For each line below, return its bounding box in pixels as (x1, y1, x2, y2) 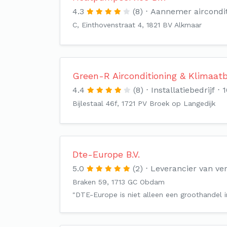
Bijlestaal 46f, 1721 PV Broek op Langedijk (72, 99, 215, 107)
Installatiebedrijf (151, 85, 215, 95)
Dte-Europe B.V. (72, 149, 140, 160)
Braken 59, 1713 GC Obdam (72, 178, 165, 186)
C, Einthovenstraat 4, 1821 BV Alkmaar (72, 21, 202, 29)
